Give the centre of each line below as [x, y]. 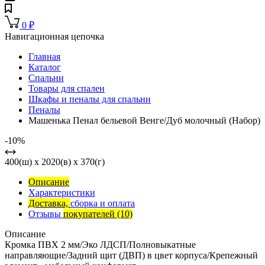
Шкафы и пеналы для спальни [90, 99]
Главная [44, 57]
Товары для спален [67, 89]
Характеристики [62, 193]
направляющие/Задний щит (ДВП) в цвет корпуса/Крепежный [131, 256]
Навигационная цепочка [54, 37]
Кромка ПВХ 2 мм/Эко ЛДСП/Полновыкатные [100, 245]
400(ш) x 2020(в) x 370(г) [55, 162]
